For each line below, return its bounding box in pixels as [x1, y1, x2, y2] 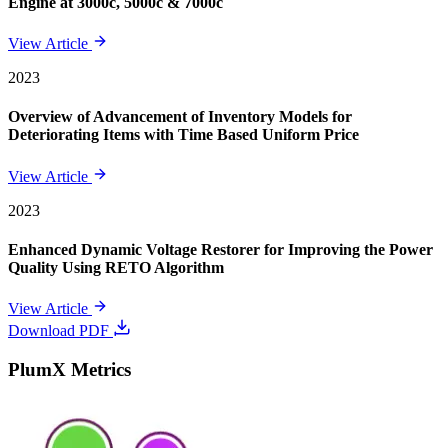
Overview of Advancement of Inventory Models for [8, 108, 352, 126]
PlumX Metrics [8, 358, 131, 380]
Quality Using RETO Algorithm [8, 258, 224, 276]
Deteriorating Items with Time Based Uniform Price [8, 126, 359, 144]
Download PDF [8, 322, 113, 340]
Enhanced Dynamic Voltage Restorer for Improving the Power [8, 240, 433, 258]
